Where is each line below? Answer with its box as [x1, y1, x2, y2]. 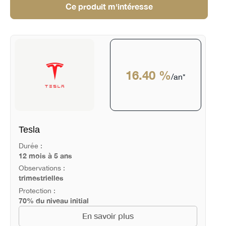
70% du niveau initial [18, 196, 89, 205]
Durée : [18, 141, 42, 150]
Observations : [18, 164, 65, 173]
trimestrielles [18, 174, 64, 183]
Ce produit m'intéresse [65, 2, 153, 12]
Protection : [18, 187, 55, 195]
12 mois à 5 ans [18, 151, 72, 160]
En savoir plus [82, 211, 134, 221]
